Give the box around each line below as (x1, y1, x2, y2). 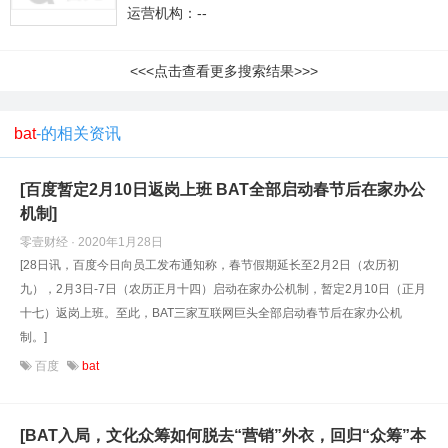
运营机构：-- (127, 4, 207, 21)
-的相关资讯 (36, 124, 121, 142)
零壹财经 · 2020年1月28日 (20, 234, 163, 249)
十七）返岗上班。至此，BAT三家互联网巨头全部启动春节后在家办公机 (20, 305, 402, 320)
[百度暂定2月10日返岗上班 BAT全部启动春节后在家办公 (20, 180, 425, 198)
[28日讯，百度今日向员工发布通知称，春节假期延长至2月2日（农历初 (20, 257, 399, 272)
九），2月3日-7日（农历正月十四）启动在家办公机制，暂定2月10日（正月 (20, 281, 426, 296)
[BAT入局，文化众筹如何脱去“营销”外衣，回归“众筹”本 (20, 426, 426, 444)
